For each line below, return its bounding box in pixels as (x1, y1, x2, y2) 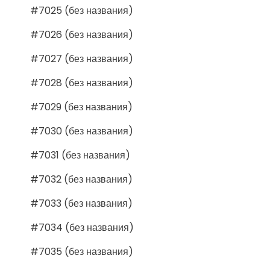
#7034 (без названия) (30, 220, 134, 234)
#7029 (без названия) (30, 99, 133, 114)
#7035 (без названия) (30, 244, 133, 259)
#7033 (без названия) (30, 196, 133, 210)
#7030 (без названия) (30, 124, 133, 138)
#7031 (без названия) (30, 148, 130, 162)
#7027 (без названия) (30, 51, 133, 66)
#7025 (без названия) (30, 3, 133, 17)
